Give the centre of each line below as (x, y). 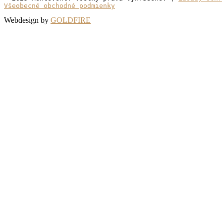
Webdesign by (27, 20)
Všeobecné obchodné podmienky (59, 5)
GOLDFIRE (71, 20)
